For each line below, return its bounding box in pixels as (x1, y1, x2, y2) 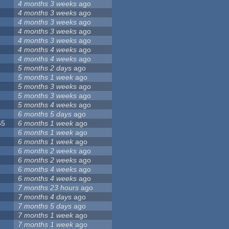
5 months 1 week (18, 73, 74, 82)
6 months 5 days (18, 110, 72, 119)
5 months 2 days (18, 64, 72, 73)
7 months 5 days (18, 202, 72, 211)
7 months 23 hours (18, 184, 79, 192)
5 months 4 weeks (18, 101, 77, 109)
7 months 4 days (18, 193, 72, 201)
